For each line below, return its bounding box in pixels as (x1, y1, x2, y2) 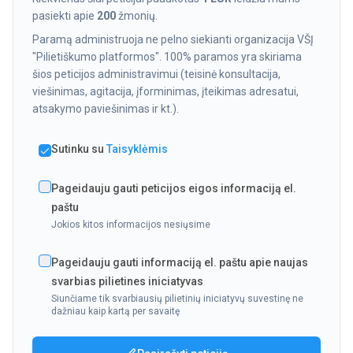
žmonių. (116, 9, 158, 22)
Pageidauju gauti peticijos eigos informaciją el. (51, 181, 296, 195)
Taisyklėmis (106, 142, 168, 155)
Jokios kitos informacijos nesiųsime (51, 218, 210, 230)
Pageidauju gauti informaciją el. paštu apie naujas (51, 255, 308, 269)
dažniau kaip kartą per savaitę (51, 305, 180, 317)
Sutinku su (51, 142, 104, 155)
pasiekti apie (32, 9, 97, 22)
